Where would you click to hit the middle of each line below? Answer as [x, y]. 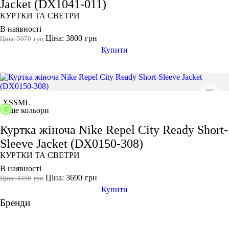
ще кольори [29, 110]
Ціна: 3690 [64, 178]
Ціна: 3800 [64, 38]
